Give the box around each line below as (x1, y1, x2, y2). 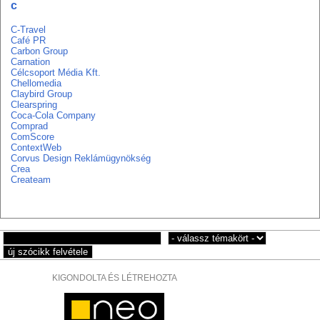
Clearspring (11, 99, 58, 110)
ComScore (11, 131, 55, 142)
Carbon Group (11, 46, 69, 56)
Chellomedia (11, 78, 62, 89)
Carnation (11, 56, 51, 67)
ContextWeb (11, 142, 62, 153)
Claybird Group (11, 89, 73, 99)
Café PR (11, 35, 46, 46)
